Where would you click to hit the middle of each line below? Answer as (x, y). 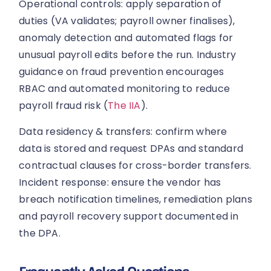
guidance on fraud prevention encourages (122, 72)
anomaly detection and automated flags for (126, 38)
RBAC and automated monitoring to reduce (125, 89)
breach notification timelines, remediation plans (135, 199)
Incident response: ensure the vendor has (120, 182)
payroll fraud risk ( (64, 106)
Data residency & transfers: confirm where (123, 131)
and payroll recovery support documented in (129, 216)
